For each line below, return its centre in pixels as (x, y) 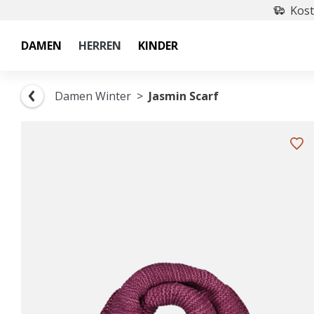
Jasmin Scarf (184, 96)
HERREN (100, 46)
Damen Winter (93, 96)
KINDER (158, 46)
